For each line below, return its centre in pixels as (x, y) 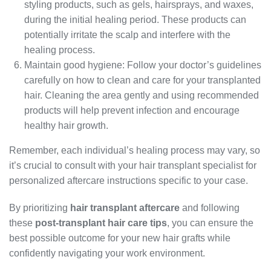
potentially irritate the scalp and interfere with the (127, 35)
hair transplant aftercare (125, 208)
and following (210, 208)
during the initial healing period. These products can (135, 20)
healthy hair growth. (66, 126)
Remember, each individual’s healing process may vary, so (135, 151)
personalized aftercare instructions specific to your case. (129, 181)
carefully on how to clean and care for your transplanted (142, 80)
